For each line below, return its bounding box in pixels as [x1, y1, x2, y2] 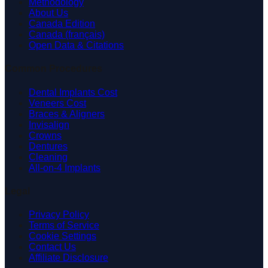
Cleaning [29, 151, 68, 162]
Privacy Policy [29, 209, 89, 220]
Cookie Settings [29, 231, 96, 242]
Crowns [29, 130, 62, 141]
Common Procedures [5, 63, 102, 74]
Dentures [29, 141, 68, 151]
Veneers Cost [29, 98, 86, 108]
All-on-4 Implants [29, 162, 100, 173]
